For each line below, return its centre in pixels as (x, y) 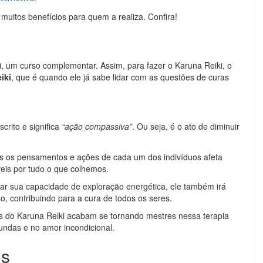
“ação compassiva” (97, 126)
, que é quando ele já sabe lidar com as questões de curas (120, 77)
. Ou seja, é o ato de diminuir (186, 126)
